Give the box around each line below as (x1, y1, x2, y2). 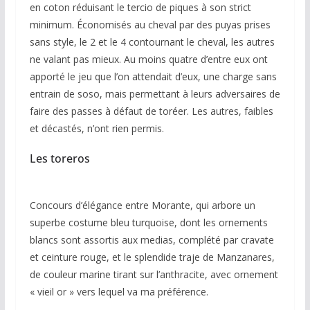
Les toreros (29, 150, 90, 166)
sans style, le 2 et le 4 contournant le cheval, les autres (29, 35, 275, 48)
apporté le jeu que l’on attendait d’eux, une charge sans (29, 69, 277, 83)
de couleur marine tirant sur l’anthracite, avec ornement (29, 267, 278, 281)
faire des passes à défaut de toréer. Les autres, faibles (29, 104, 273, 118)
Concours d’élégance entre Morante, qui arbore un (29, 198, 255, 212)
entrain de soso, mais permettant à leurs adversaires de (29, 86, 280, 100)
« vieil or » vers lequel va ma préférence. (29, 284, 208, 298)
